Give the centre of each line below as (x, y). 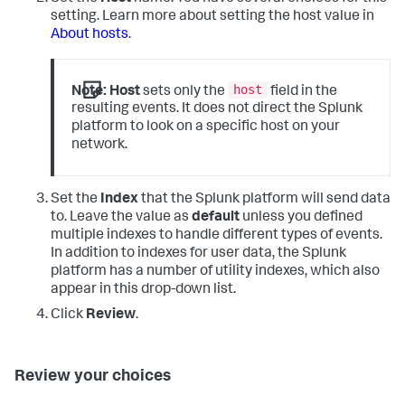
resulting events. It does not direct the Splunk (217, 110)
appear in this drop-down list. (143, 290)
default (216, 217)
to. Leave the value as (121, 217)
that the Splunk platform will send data (264, 199)
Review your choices (93, 377)
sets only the (184, 92)
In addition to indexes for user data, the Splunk (198, 254)
